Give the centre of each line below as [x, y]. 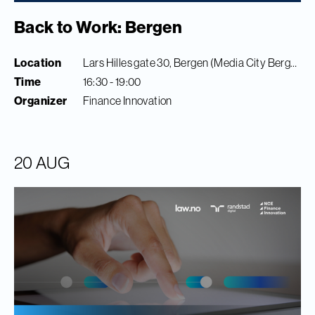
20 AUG [42, 163]
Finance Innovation [127, 101]
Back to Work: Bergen [98, 27]
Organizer [41, 101]
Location [38, 63]
